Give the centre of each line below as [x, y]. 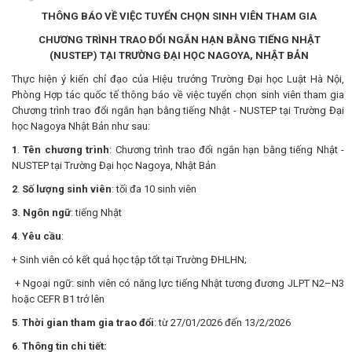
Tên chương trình [66, 150]
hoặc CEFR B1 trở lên [58, 299]
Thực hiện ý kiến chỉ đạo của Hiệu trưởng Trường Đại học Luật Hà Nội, [178, 79]
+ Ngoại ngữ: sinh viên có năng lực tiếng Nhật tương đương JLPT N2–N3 [178, 283]
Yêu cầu [42, 236]
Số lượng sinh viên [67, 189]
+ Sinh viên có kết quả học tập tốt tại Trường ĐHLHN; [129, 260]
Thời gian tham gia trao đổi [88, 323]
